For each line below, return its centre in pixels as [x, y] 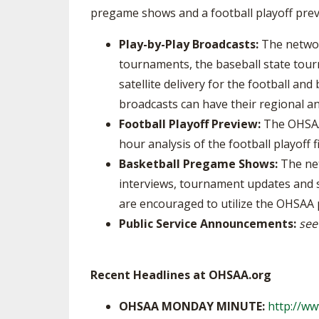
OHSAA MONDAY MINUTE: [193, 306]
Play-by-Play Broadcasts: [189, 44]
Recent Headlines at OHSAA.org [181, 275]
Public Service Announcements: [208, 224]
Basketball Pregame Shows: [198, 164]
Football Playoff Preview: [190, 124]
